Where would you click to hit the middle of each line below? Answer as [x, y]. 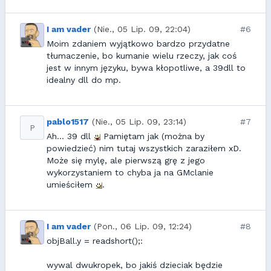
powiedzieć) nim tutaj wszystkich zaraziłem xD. [144, 148]
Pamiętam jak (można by [152, 136]
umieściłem [71, 184]
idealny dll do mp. [84, 80]
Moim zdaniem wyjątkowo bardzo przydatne [138, 43]
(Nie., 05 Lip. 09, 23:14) [139, 121]
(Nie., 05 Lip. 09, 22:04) [142, 29]
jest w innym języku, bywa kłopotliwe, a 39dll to [146, 67]
